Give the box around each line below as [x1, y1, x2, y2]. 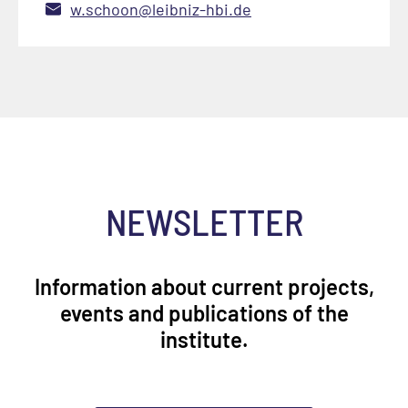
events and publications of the [59, 299, 349, 326]
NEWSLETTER [105, 199, 303, 243]
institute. [159, 325, 249, 352]
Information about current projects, [34, 272, 374, 300]
